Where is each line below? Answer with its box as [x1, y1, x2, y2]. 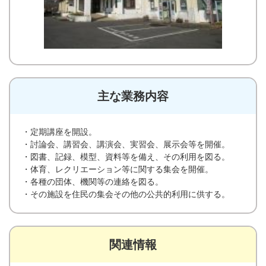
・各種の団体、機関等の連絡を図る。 [22, 177, 163, 187]
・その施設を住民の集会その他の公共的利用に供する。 [22, 189, 230, 199]
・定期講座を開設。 [22, 127, 97, 137]
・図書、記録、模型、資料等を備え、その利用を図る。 [22, 152, 230, 162]
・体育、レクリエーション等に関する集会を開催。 [22, 164, 213, 175]
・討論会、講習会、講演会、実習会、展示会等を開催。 [22, 140, 230, 150]
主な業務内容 [97, 90, 169, 103]
